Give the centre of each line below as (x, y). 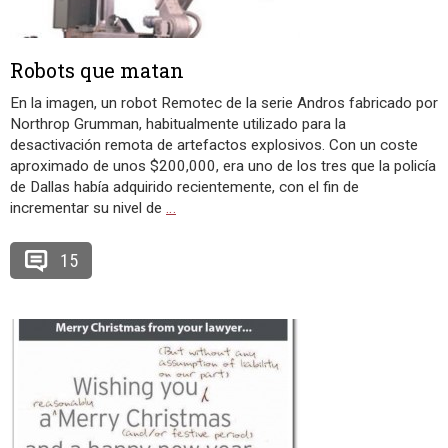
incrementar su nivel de (88, 208)
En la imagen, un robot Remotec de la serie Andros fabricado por (224, 103)
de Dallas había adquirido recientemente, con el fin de (184, 187)
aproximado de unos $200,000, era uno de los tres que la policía (223, 166)
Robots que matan (97, 70)
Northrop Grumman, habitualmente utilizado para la (178, 124)
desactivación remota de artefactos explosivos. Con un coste (214, 145)
